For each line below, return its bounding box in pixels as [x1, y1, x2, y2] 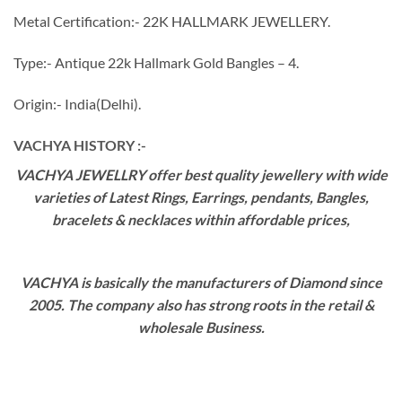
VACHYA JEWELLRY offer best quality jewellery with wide [14, 165, 388, 183]
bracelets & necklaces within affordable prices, [52, 210, 350, 228]
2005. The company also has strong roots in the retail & [28, 296, 374, 314]
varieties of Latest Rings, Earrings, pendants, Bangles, [33, 188, 369, 205]
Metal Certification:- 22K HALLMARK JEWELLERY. [13, 13, 330, 31]
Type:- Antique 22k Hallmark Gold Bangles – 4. [13, 54, 299, 72]
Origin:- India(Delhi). [13, 94, 141, 112]
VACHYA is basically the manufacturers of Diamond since [20, 274, 382, 292]
